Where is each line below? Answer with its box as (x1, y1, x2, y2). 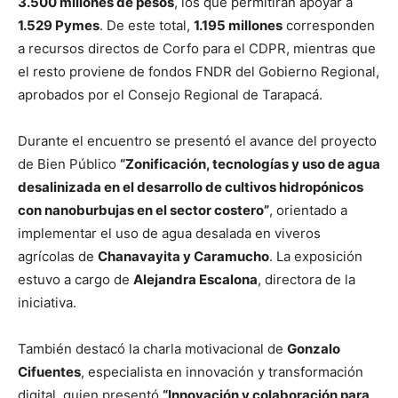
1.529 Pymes (18, 16, 99, 34)
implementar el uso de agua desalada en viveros (18, 224, 321, 242)
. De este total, (99, 16, 194, 34)
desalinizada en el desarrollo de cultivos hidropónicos (18, 178, 363, 195)
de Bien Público (18, 155, 120, 172)
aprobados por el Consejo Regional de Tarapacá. (18, 85, 322, 103)
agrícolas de (18, 247, 98, 265)
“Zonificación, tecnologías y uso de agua (120, 155, 380, 172)
